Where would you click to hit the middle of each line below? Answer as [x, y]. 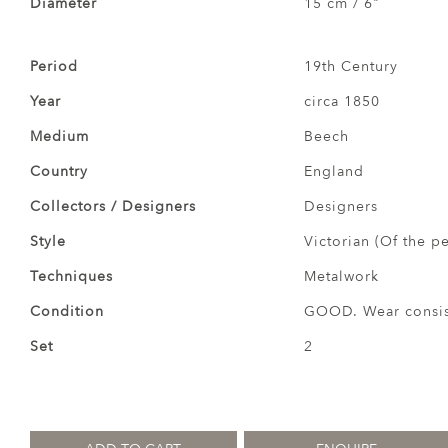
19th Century [350, 66]
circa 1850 [341, 101]
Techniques [71, 276]
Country [59, 171]
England [333, 171]
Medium [59, 136]
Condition [67, 311]
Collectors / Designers [113, 206]
